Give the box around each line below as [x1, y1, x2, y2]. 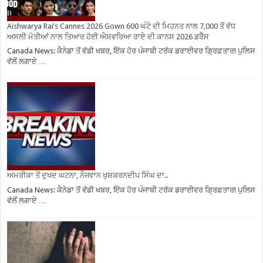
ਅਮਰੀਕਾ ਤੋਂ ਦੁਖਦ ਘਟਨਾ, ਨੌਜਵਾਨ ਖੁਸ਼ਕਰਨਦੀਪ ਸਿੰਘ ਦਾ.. [7, 171, 168, 180]
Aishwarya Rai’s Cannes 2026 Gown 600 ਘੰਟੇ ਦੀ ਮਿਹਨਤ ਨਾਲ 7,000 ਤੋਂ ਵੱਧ [7, 21, 236, 31]
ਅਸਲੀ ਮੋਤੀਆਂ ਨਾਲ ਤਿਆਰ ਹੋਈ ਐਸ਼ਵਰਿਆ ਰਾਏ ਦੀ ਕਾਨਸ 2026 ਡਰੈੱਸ [7, 32, 210, 41]
